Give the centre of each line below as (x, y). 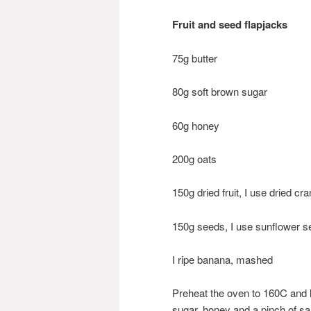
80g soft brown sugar (220, 92)
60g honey (196, 125)
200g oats (194, 158)
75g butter (195, 58)
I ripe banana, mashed (222, 260)
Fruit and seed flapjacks (230, 25)
